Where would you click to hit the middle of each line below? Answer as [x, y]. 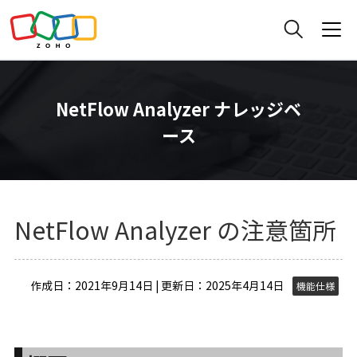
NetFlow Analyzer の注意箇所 [175, 230]
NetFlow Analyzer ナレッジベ [178, 109]
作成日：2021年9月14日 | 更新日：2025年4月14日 [157, 285]
